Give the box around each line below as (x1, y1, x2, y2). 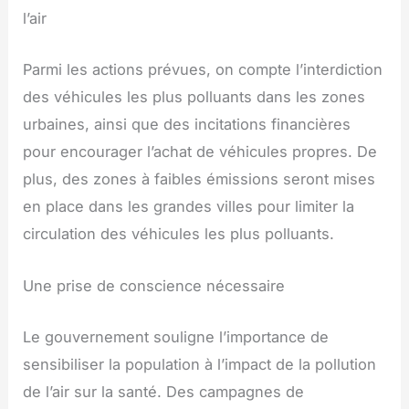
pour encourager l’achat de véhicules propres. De (23, 142, 378, 162)
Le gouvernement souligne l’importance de (23, 327, 330, 346)
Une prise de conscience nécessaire (23, 276, 286, 295)
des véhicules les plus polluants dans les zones (23, 88, 366, 107)
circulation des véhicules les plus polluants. (23, 225, 335, 244)
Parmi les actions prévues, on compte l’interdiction (23, 60, 383, 79)
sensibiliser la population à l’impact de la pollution (23, 354, 377, 373)
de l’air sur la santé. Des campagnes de (23, 382, 305, 401)
